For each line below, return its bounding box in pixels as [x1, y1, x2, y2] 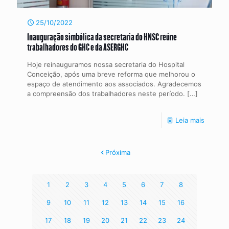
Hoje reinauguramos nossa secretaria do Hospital [27, 60, 185, 68]
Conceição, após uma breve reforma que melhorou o [27, 70, 195, 78]
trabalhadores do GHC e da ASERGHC [27, 40, 128, 53]
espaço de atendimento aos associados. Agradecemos [27, 79, 201, 88]
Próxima [105, 148, 130, 156]
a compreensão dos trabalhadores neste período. [27, 89, 185, 98]
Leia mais [175, 116, 204, 124]
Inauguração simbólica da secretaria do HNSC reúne [27, 30, 177, 42]
